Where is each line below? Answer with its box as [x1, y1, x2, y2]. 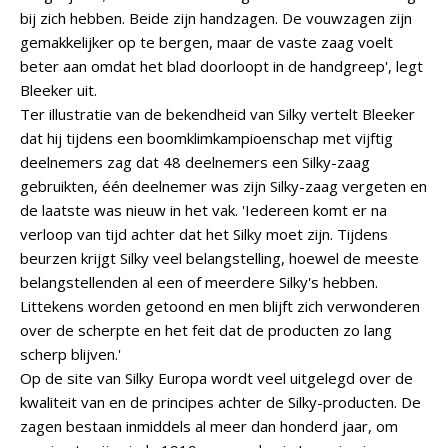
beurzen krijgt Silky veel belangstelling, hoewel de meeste [20, 248, 419, 268]
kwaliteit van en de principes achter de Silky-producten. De [20, 392, 421, 412]
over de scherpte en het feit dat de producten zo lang [20, 320, 392, 340]
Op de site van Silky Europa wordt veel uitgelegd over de [20, 368, 413, 388]
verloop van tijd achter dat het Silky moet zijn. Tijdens [20, 224, 388, 244]
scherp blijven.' [20, 344, 121, 364]
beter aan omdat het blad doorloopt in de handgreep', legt [20, 56, 423, 76]
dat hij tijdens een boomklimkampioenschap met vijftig [20, 128, 393, 148]
